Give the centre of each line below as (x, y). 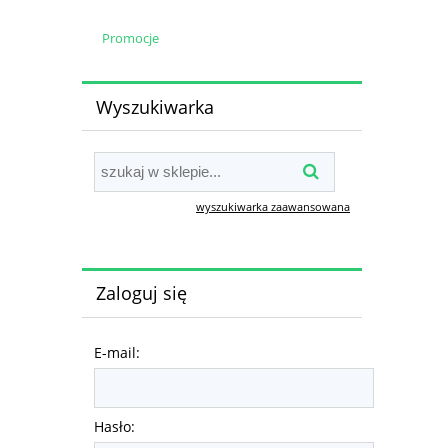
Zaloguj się (141, 293)
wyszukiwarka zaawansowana (273, 206)
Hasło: (114, 426)
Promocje (130, 38)
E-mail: (117, 352)
